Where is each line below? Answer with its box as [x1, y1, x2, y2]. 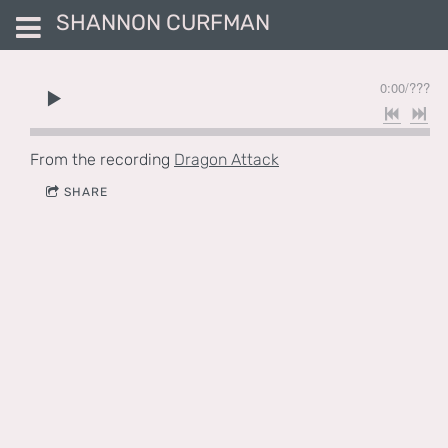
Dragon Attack [174, 149, 279, 169]
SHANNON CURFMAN [56, 9, 270, 36]
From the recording [30, 149, 174, 169]
